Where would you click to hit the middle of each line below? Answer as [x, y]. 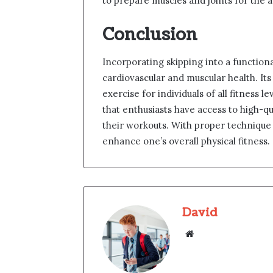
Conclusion [150, 34]
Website [214, 233]
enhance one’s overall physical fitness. [186, 141]
